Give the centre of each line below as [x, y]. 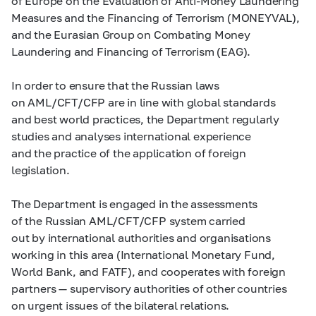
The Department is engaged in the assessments [135, 203]
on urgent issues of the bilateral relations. [121, 305]
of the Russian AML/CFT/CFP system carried [128, 220]
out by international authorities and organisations [141, 237]
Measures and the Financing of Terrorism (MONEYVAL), [156, 17]
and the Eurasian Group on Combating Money [131, 34]
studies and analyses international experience [131, 136]
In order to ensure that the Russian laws [115, 85]
